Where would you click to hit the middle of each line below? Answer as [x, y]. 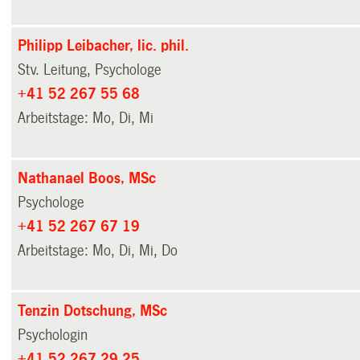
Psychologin [53, 335]
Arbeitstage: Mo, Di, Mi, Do [98, 250]
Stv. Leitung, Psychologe [90, 70]
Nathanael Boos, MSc [87, 178]
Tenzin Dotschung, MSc [93, 311]
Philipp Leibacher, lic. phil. [104, 45]
